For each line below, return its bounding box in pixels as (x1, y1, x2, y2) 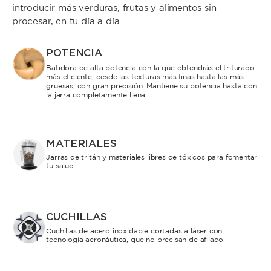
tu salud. (46, 163, 76, 170)
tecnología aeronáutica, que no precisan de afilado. (46, 236, 230, 243)
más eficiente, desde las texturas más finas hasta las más (46, 73, 244, 80)
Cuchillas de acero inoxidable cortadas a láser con (46, 227, 223, 235)
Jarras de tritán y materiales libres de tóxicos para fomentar (46, 154, 258, 162)
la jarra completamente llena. (46, 91, 148, 99)
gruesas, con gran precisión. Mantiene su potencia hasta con (46, 82, 257, 90)
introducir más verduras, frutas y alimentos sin (12, 4, 217, 13)
